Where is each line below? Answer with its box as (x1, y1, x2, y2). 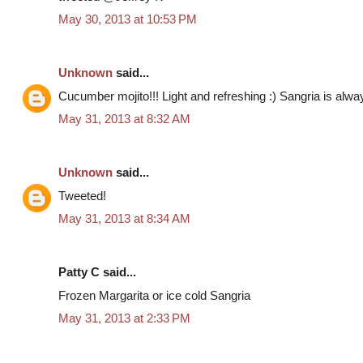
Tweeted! (58, 188, 106, 203)
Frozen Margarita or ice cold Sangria (58, 288, 250, 302)
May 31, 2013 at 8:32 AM (58, 112, 190, 126)
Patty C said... (58, 265, 136, 280)
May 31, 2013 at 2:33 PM (58, 311, 190, 326)
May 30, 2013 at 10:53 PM (58, 12, 197, 27)
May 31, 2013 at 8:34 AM (58, 211, 190, 226)
